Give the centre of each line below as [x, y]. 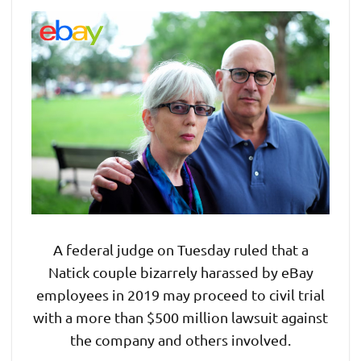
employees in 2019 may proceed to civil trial [180, 294]
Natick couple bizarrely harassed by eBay [180, 272]
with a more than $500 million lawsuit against [180, 317]
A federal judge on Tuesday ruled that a [180, 249]
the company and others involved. [180, 339]
